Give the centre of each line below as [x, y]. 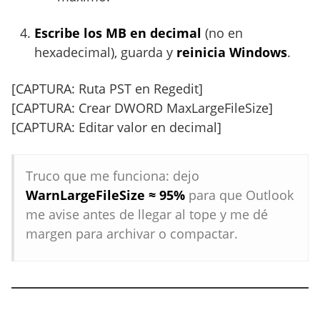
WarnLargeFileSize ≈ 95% [105, 195]
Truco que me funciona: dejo [112, 176]
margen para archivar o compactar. [132, 234]
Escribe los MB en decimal [118, 33]
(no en [222, 33]
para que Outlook [239, 195]
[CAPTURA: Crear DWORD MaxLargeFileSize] [142, 108]
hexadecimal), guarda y [105, 52]
